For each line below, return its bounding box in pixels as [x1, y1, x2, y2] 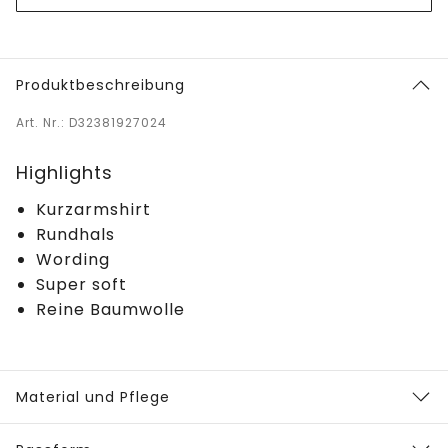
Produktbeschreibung [16, 74, 185, 95]
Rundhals [36, 222, 115, 246]
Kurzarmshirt [36, 197, 151, 221]
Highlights [16, 159, 113, 185]
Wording [36, 247, 110, 271]
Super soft [36, 272, 127, 296]
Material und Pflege [16, 386, 170, 407]
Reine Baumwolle [36, 297, 185, 321]
